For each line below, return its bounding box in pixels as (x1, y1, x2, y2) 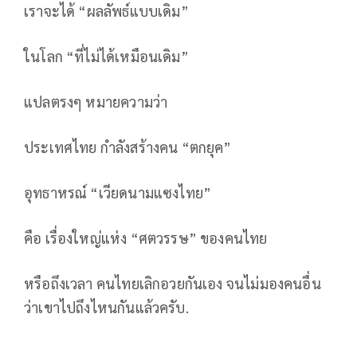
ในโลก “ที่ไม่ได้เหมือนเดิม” (24, 47, 189, 66)
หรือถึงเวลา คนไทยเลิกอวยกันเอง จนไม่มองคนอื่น (24, 274, 321, 293)
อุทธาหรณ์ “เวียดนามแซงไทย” (24, 183, 212, 202)
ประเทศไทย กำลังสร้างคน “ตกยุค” (24, 138, 232, 157)
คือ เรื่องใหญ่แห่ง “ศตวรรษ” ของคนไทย (24, 229, 268, 248)
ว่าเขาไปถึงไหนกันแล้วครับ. (24, 298, 189, 317)
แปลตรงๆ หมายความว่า (24, 92, 168, 112)
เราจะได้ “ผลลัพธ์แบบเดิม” (24, 2, 189, 21)
